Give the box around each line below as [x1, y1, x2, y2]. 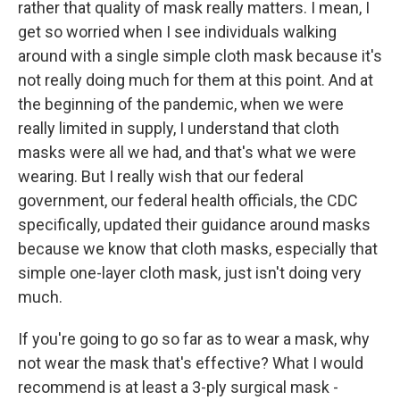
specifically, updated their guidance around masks [18, 215, 371, 234]
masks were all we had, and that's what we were [18, 143, 356, 162]
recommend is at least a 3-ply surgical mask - [18, 378, 338, 396]
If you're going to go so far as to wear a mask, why [18, 329, 370, 348]
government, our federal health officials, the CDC [18, 191, 358, 210]
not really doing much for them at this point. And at [18, 71, 373, 89]
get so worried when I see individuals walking [18, 22, 337, 41]
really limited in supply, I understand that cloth [18, 119, 339, 137]
